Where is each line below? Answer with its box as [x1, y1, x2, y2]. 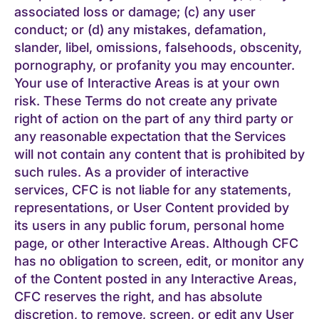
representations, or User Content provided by [14, 199, 289, 215]
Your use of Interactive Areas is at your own [14, 75, 280, 90]
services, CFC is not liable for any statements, [14, 182, 291, 197]
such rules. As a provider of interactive [14, 164, 249, 179]
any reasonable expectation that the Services [14, 128, 286, 144]
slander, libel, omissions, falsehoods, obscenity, [14, 39, 302, 55]
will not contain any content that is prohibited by [14, 146, 305, 162]
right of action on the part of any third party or [14, 110, 293, 126]
